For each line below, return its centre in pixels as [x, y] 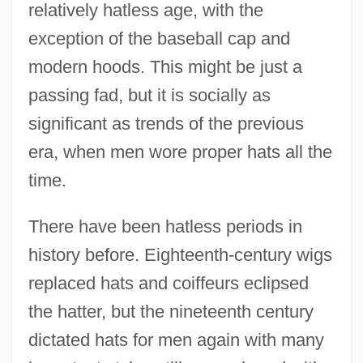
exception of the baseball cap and [159, 38]
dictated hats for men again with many [176, 340]
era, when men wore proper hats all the [180, 152]
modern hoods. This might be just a [165, 66]
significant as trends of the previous [166, 123]
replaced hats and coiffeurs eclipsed [168, 283]
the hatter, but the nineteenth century [171, 311]
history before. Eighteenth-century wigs [180, 254]
